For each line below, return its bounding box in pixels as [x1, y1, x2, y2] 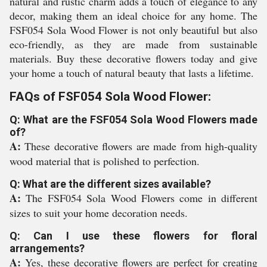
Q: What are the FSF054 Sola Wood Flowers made [10, 113, 257, 126]
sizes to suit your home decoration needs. [10, 206, 188, 220]
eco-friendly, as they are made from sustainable [10, 37, 257, 51]
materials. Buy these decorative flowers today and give [10, 51, 257, 66]
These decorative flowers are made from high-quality [24, 139, 258, 153]
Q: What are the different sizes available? [10, 178, 211, 190]
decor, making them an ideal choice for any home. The [10, 8, 257, 23]
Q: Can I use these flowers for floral [10, 229, 257, 242]
